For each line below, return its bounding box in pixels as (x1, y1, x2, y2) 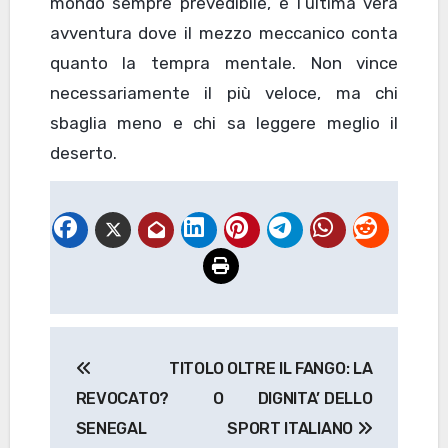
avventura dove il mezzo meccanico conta (49, 23, 399, 44)
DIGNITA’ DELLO (257, 389, 373, 409)
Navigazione (48, 330, 241, 363)
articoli (48, 371, 153, 404)
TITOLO (91, 359, 224, 379)
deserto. (49, 143, 117, 164)
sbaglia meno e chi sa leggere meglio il (49, 113, 399, 134)
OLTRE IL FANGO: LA (227, 359, 373, 379)
